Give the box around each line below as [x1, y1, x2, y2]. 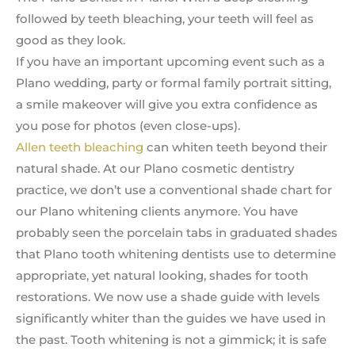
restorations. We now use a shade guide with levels [16, 289, 320, 305]
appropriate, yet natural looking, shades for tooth [16, 268, 308, 284]
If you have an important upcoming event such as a [16, 54, 325, 70]
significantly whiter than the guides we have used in [16, 311, 326, 326]
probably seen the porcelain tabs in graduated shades [16, 225, 338, 241]
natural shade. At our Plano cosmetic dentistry [16, 161, 294, 177]
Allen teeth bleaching [16, 139, 143, 155]
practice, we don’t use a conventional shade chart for [16, 182, 332, 198]
